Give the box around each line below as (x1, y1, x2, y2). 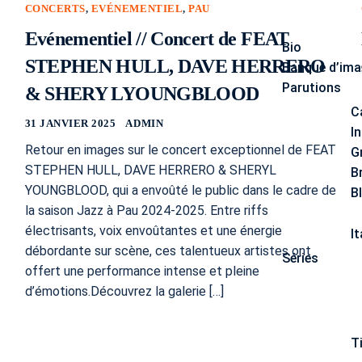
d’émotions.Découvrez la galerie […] (24, 284, 224, 300)
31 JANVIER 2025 (24, 117, 116, 130)
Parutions (282, 79, 341, 95)
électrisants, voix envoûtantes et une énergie (24, 223, 282, 239)
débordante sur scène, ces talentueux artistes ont (24, 243, 311, 259)
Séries (282, 250, 318, 267)
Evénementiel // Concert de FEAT (24, 28, 289, 50)
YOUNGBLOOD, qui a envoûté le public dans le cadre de (24, 183, 336, 199)
